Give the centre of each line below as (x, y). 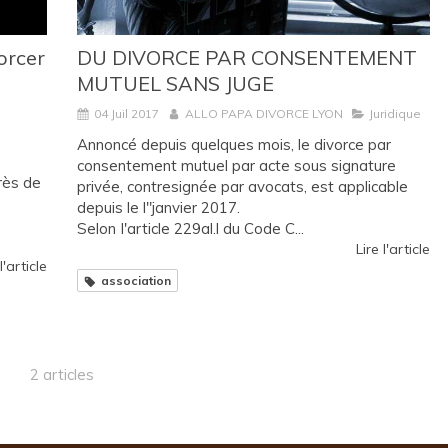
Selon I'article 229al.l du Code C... (190, 229)
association (136, 281)
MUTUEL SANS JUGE (175, 84)
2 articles (62, 375)
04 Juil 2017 (126, 114)
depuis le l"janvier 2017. (158, 208)
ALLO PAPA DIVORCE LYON (264, 114)
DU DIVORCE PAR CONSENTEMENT (247, 58)
